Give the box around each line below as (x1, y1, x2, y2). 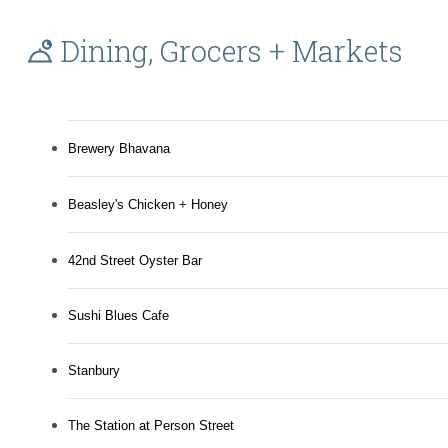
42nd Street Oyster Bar (68, 253, 202, 269)
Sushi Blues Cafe (68, 308, 169, 324)
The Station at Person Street (68, 418, 234, 434)
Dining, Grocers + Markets (60, 31, 403, 70)
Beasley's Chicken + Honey (68, 197, 228, 213)
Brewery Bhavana (68, 141, 170, 157)
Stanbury (68, 363, 120, 379)
